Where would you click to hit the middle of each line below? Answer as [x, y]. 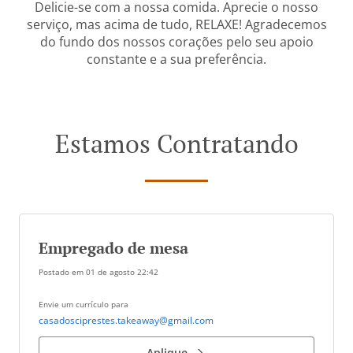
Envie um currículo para [84, 304]
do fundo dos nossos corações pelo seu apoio [176, 42]
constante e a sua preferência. [176, 59]
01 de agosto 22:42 [122, 272]
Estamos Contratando [176, 143]
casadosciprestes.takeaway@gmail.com [126, 320]
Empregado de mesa [113, 248]
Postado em [62, 272]
